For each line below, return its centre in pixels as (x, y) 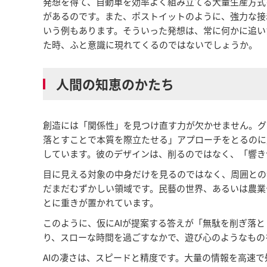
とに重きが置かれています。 (101, 203)
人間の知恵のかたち (115, 84)
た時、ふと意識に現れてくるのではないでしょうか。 (150, 45)
